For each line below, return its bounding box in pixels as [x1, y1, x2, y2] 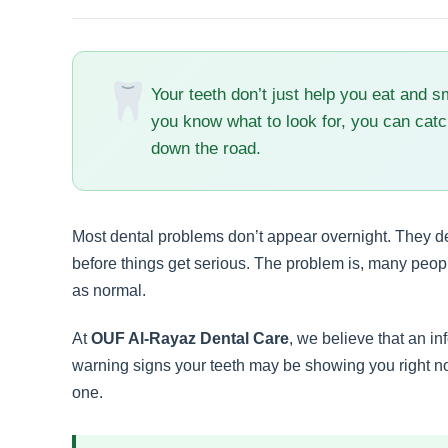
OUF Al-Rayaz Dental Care [91, 330, 289, 348]
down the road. [150, 138, 261, 158]
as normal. [72, 282, 146, 300]
